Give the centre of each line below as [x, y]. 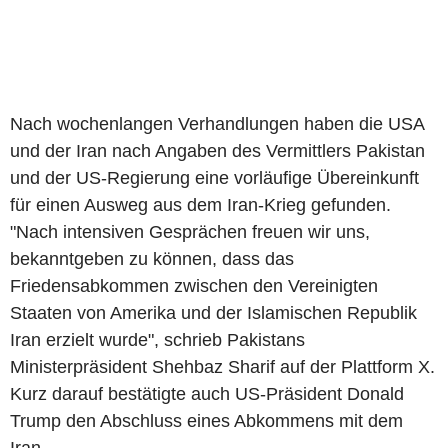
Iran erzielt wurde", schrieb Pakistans [157, 339]
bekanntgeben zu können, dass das [152, 258]
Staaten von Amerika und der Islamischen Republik [213, 312]
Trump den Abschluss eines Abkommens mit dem [206, 420]
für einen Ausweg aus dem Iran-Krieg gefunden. [200, 204]
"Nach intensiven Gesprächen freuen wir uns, [190, 231]
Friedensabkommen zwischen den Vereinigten [194, 285]
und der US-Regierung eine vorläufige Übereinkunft [214, 177]
